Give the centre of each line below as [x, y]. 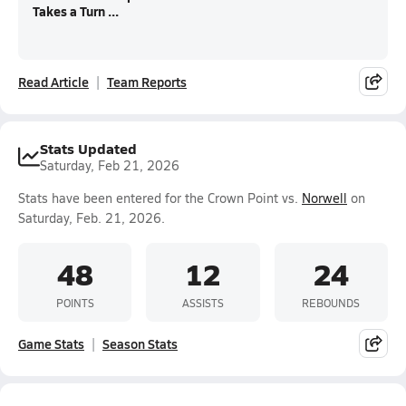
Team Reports [147, 82]
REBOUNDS [331, 302]
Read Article [53, 82]
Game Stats [51, 343]
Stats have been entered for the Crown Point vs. [160, 198]
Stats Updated [88, 148]
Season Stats [140, 343]
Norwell [324, 198]
